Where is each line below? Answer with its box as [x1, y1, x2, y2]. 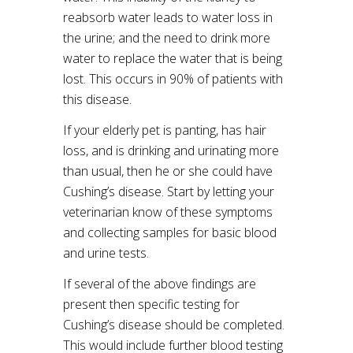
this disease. [63, 91, 132, 108]
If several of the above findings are [63, 275, 256, 292]
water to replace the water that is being [63, 50, 282, 67]
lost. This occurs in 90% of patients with [63, 70, 283, 87]
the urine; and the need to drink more [63, 29, 270, 46]
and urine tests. [63, 244, 149, 262]
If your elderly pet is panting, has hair [63, 121, 266, 139]
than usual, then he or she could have [63, 162, 273, 180]
